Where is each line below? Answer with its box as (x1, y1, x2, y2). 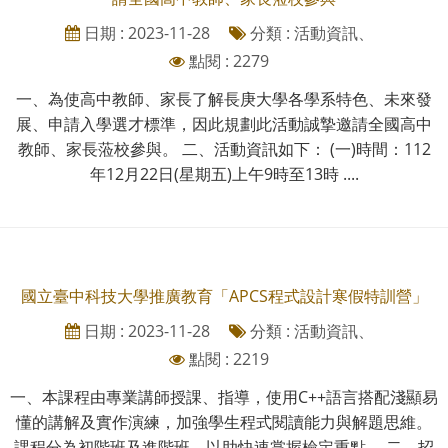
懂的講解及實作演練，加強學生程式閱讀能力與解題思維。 (16, 410, 432, 433)
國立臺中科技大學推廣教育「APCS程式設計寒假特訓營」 (20, 284, 428, 307)
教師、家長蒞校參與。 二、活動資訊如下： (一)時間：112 (17, 137, 431, 160)
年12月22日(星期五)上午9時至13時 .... (89, 162, 359, 185)
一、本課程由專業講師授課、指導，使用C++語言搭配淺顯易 (10, 385, 438, 408)
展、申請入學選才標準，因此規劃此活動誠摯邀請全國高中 (16, 112, 432, 135)
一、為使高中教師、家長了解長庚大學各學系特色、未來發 (16, 87, 432, 110)
